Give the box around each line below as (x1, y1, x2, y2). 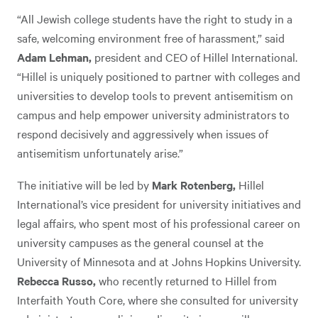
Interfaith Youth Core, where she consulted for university (17, 292, 298, 307)
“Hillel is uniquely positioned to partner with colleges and (17, 68, 300, 84)
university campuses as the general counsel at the (17, 234, 263, 250)
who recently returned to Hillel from (99, 273, 277, 288)
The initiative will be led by (17, 177, 152, 192)
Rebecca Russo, (17, 273, 99, 288)
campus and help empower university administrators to (17, 106, 290, 122)
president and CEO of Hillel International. (94, 49, 297, 65)
